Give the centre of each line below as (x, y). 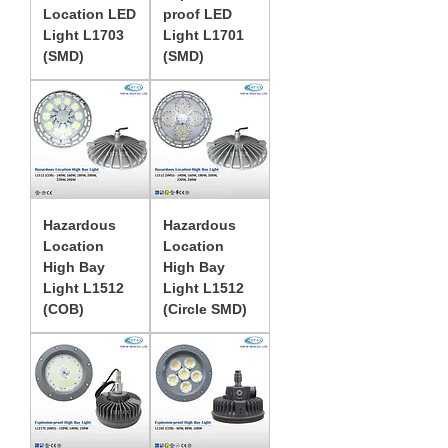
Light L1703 (83, 35)
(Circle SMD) (205, 309)
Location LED (89, 14)
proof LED (197, 14)
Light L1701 (203, 35)
